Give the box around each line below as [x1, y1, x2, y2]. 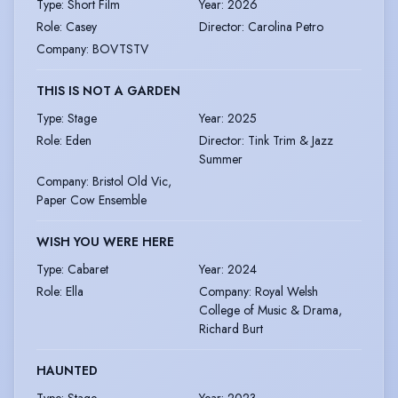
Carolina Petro [248, 17, 323, 36]
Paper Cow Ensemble [36, 190, 147, 209]
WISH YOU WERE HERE [36, 232, 174, 251]
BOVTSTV [92, 39, 148, 58]
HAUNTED [36, 361, 98, 379]
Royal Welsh [255, 282, 318, 300]
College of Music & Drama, [199, 300, 342, 319]
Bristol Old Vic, [92, 171, 171, 190]
